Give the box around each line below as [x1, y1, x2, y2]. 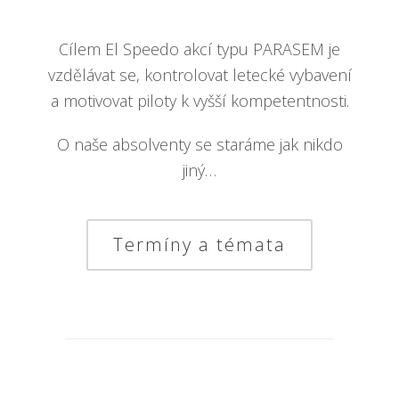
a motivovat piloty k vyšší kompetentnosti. [50, 90, 349, 112]
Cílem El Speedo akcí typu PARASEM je [59, 38, 340, 61]
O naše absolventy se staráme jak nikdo [56, 134, 343, 156]
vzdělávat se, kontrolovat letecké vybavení [47, 64, 352, 86]
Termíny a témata [113, 232, 286, 257]
